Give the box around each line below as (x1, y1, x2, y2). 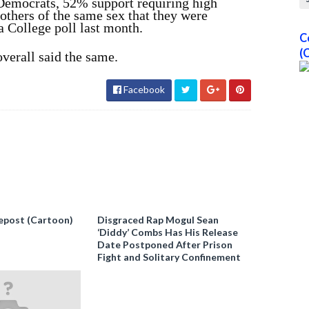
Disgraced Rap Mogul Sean (97, 214, 219, 226)
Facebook (121, 83, 165, 95)
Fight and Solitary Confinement (97, 251, 241, 263)
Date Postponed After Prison (97, 239, 233, 250)
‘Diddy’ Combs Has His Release (97, 226, 239, 238)
